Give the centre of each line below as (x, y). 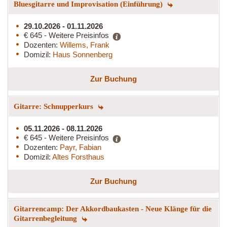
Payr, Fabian (81, 147)
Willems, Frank (85, 45)
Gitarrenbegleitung (46, 218)
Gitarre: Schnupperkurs (54, 106)
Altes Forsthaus (78, 157)
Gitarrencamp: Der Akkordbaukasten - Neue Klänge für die (113, 209)
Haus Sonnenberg (83, 54)
